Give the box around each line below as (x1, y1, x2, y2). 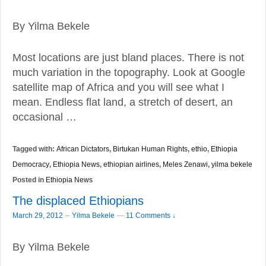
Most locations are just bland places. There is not (12, 51, 244, 64)
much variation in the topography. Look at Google (12, 66, 245, 78)
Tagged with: (12, 144, 56, 153)
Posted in (12, 175, 46, 184)
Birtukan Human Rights (113, 144, 188, 153)
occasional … (12, 110, 77, 123)
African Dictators (56, 144, 109, 153)
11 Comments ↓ (126, 211, 176, 220)
